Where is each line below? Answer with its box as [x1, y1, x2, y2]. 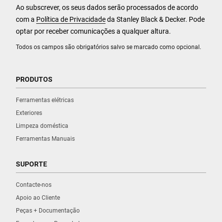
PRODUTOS [16, 75, 53, 83]
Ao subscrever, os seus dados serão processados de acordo [16, 3, 198, 11]
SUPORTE [16, 160, 47, 168]
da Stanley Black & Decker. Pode [106, 15, 205, 23]
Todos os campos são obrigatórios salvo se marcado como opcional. [16, 43, 201, 51]
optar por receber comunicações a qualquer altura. [16, 27, 171, 35]
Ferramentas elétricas [16, 96, 74, 104]
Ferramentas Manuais [16, 135, 75, 142]
